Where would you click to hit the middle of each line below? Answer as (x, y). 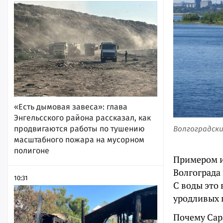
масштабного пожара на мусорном (79, 139)
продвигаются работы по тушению (79, 128)
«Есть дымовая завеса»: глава (71, 107)
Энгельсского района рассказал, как (82, 117)
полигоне (32, 150)
